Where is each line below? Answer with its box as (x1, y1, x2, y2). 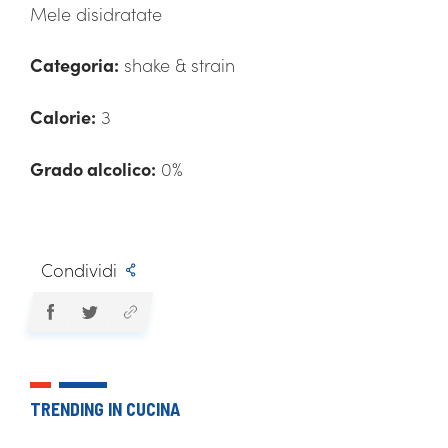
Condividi (40, 257, 117, 283)
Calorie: (30, 104, 96, 130)
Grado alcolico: (30, 156, 156, 182)
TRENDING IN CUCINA (30, 398, 180, 421)
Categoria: (30, 52, 119, 78)
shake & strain (119, 52, 235, 78)
